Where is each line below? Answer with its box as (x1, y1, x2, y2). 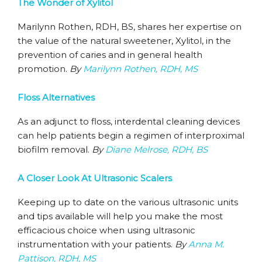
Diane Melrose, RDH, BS (105, 144, 208, 155)
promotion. (18, 63, 70, 74)
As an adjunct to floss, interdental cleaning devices (18, 116, 240, 127)
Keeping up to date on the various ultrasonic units (18, 196, 238, 208)
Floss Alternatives (18, 92, 95, 103)
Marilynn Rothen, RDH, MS (83, 63, 198, 74)
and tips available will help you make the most (18, 211, 223, 222)
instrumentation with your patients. (18, 239, 175, 250)
